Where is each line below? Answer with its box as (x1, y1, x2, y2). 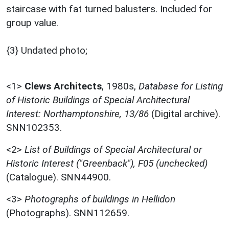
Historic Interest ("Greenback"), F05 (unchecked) (6, 157, 208, 170)
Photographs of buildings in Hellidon (25, 193, 175, 205)
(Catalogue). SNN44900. (6, 171, 111, 184)
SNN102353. (6, 122, 62, 134)
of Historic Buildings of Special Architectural (6, 94, 190, 106)
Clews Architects (25, 80, 102, 93)
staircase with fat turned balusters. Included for (6, 3, 212, 15)
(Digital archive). (149, 108, 220, 120)
